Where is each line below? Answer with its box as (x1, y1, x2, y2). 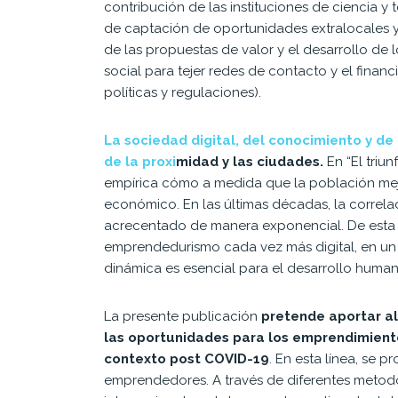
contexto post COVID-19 (104, 350, 269, 367)
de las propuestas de (104, 41, 242, 58)
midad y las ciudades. (176, 153, 323, 170)
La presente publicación (104, 307, 261, 324)
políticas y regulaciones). (104, 84, 261, 100)
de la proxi (104, 153, 176, 170)
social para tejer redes (104, 62, 248, 79)
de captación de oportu (104, 20, 257, 36)
